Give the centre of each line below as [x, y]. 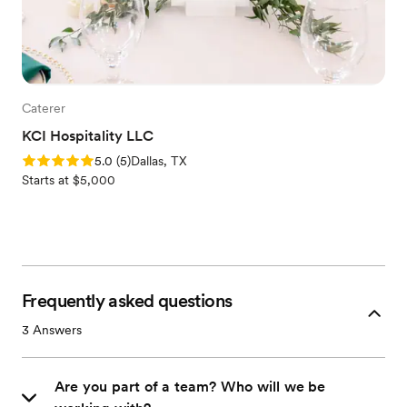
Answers [55, 330]
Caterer [44, 108]
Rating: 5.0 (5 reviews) [87, 160]
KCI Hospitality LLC [88, 136]
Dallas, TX [159, 161]
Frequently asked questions [127, 301]
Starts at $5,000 [69, 180]
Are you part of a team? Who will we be [190, 387]
